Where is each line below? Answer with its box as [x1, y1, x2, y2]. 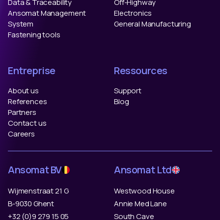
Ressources [114, 63, 167, 77]
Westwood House [114, 185, 175, 196]
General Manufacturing [114, 18, 191, 29]
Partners [8, 107, 36, 117]
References [8, 96, 47, 107]
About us [8, 85, 39, 96]
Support [114, 85, 141, 96]
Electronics [114, 7, 152, 18]
